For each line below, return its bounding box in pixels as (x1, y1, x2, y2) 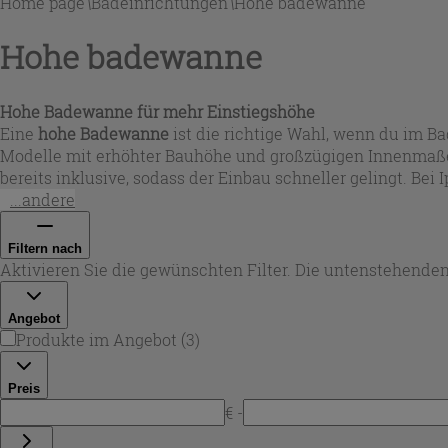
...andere (10, 188, 75, 210)
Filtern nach (8, 240, 82, 256)
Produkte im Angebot (16, 328, 177, 350)
